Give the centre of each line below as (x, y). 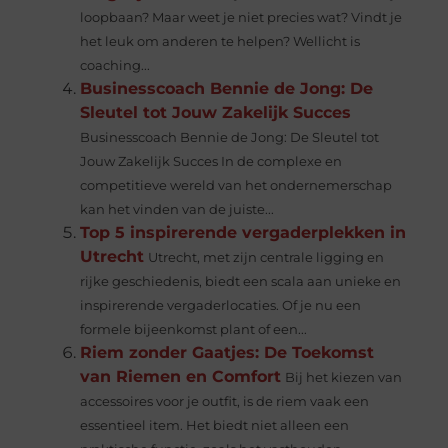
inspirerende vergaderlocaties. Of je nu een (221, 305)
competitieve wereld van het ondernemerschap (236, 185)
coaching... (115, 65)
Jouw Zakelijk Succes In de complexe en (211, 161)
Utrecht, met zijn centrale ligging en (266, 257)
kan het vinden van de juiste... (177, 209)
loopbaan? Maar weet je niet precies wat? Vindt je (241, 17)
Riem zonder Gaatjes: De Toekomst (227, 352)
